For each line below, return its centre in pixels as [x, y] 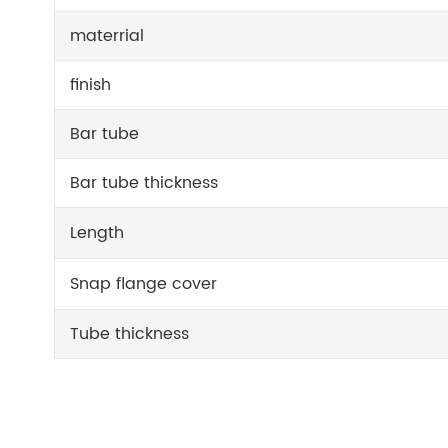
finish [91, 84]
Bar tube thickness [144, 182]
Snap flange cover [144, 283]
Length [97, 232]
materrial [107, 35]
